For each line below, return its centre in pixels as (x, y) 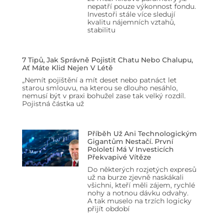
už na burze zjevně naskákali (135, 177)
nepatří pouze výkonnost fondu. (141, 6)
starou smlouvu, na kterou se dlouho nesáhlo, (100, 88)
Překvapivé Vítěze (119, 157)
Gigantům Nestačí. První (130, 141)
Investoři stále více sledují (131, 14)
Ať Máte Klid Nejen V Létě (68, 68)
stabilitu (101, 30)
